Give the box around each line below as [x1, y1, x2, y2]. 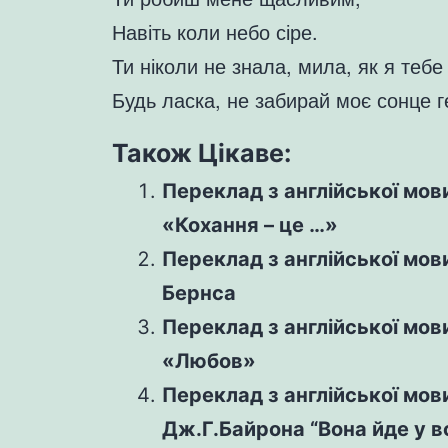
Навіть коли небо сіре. [112, 17, 318, 47]
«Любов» [162, 349, 256, 374]
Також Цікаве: [112, 138, 291, 169]
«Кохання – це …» [162, 213, 338, 238]
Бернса [162, 281, 236, 306]
